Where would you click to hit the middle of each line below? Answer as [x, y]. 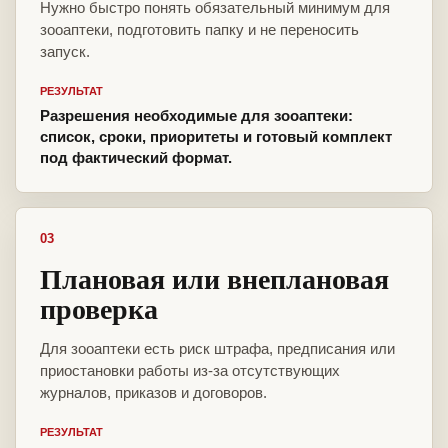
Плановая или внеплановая [214, 279]
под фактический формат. [136, 158]
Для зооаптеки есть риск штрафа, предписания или [217, 349]
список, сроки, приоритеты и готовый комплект [216, 137]
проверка [99, 309]
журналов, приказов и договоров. [153, 393]
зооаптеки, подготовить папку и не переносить [199, 30]
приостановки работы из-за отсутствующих [190, 371]
